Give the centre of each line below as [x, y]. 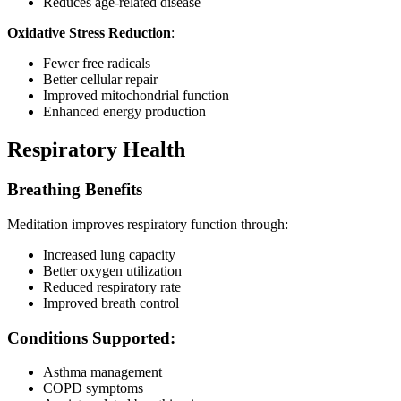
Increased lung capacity [109, 254]
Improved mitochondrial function [136, 96]
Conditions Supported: [91, 337]
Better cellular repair [100, 80]
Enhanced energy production [124, 112]
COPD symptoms [93, 388]
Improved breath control [111, 303]
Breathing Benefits [75, 190]
